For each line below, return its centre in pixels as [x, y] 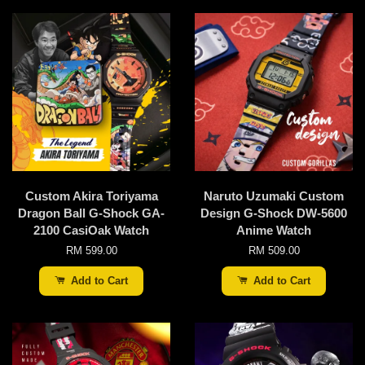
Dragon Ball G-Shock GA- [91, 213]
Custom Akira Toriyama [91, 196]
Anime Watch [274, 230]
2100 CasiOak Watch [91, 230]
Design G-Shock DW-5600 [274, 213]
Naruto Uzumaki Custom [274, 196]
